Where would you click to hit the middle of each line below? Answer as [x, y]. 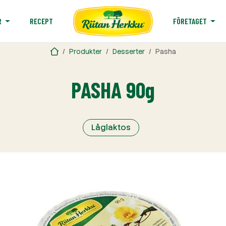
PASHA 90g [113, 90]
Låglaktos [111, 127]
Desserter [128, 52]
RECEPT [42, 21]
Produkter [85, 52]
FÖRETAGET [190, 21]
